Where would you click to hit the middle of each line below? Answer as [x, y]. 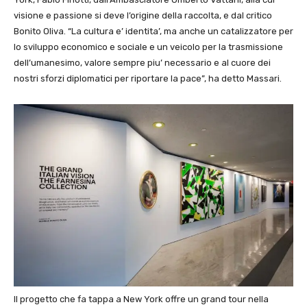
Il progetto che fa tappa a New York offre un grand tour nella [141, 299]
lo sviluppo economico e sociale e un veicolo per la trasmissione [148, 47]
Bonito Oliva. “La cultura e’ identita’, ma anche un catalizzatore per [153, 31]
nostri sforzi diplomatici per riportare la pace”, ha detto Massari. [148, 78]
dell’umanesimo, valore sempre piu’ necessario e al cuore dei [142, 62]
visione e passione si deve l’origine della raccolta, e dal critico [143, 15]
